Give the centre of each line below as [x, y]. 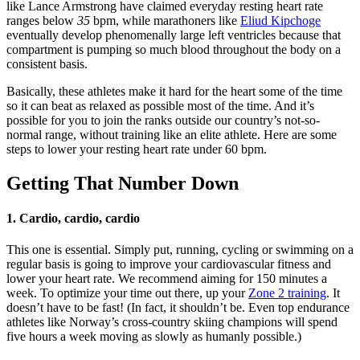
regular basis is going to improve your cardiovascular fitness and [169, 264]
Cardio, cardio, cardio [80, 218]
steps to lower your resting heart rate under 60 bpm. [137, 149]
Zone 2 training [287, 293]
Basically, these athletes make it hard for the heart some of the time [174, 91]
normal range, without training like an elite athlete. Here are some [172, 134]
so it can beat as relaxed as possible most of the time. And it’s [160, 105]
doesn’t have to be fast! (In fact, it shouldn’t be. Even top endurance [178, 308]
